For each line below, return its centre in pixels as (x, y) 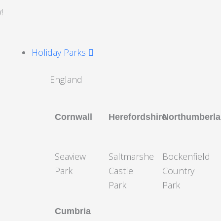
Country (178, 171)
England (66, 79)
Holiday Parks (60, 52)
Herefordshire (137, 117)
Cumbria (73, 211)
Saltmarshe (131, 156)
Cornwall (73, 117)
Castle (121, 171)
